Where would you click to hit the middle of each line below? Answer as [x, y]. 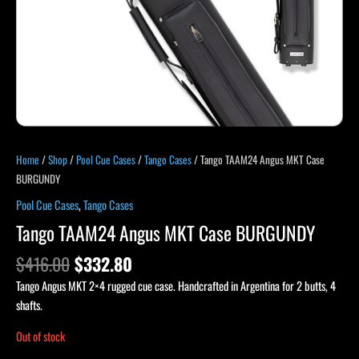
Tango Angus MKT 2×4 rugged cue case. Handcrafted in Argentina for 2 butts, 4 [176, 286]
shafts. [29, 305]
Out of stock [40, 336]
